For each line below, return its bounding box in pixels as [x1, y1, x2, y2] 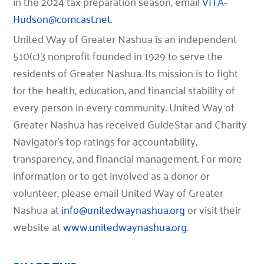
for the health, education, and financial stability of [13, 80, 236, 99]
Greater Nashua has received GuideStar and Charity [13, 114, 247, 133]
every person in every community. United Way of [13, 97, 235, 116]
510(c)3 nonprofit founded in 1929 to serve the [13, 46, 223, 65]
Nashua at [13, 200, 62, 219]
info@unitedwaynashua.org [61, 200, 186, 219]
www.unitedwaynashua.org [63, 217, 187, 236]
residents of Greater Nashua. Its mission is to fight [13, 63, 239, 82]
